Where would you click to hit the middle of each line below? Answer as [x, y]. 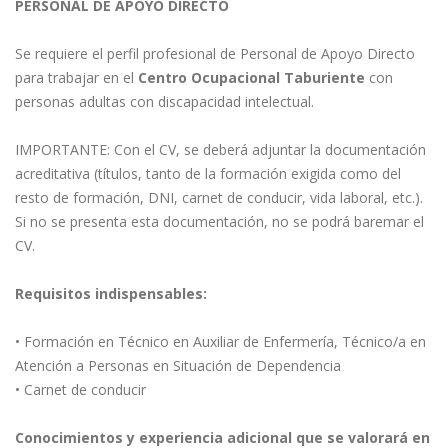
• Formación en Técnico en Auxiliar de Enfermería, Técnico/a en [220, 341]
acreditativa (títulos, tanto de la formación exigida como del [208, 173]
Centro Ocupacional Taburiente [251, 77]
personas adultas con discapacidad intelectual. [164, 101]
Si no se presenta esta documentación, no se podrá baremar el [219, 221]
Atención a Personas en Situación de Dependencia [178, 365]
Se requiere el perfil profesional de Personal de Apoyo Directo [215, 53]
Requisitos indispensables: [111, 293]
